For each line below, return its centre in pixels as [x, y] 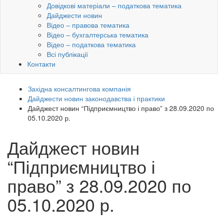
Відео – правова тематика [88, 25]
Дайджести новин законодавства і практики [96, 99]
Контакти [41, 64]
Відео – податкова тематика [91, 45]
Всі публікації [67, 54]
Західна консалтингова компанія [79, 89]
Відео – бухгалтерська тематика [98, 35]
